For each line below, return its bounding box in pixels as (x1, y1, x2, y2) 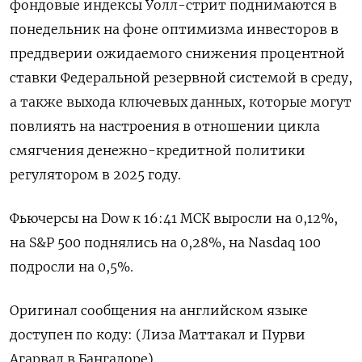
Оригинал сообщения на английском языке (10, 302, 308, 319)
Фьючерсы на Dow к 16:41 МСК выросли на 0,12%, (10, 210, 338, 227)
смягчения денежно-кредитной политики (10, 142, 305, 159)
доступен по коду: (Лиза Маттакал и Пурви (10, 326, 305, 343)
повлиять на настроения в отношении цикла (10, 118, 320, 135)
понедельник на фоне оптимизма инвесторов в (10, 21, 339, 38)
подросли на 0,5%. (10, 259, 133, 276)
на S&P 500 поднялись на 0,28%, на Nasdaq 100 (10, 234, 321, 251)
